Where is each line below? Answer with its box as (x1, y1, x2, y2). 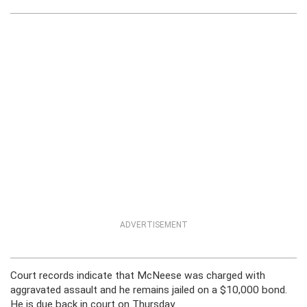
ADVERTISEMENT (119, 220, 188, 230)
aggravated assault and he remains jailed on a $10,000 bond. (10, 284, 287, 296)
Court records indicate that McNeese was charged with (10, 269, 265, 282)
